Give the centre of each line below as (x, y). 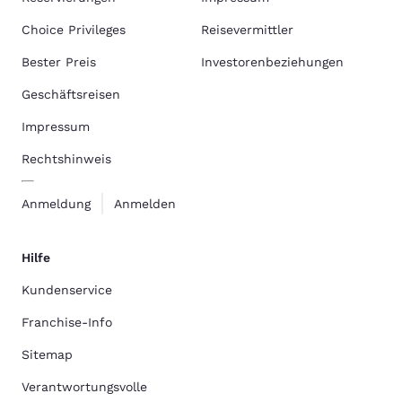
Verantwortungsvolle (84, 386)
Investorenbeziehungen (272, 61)
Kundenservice (67, 289)
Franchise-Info (67, 322)
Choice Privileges (74, 29)
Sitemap (47, 354)
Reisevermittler (247, 29)
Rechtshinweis (66, 158)
